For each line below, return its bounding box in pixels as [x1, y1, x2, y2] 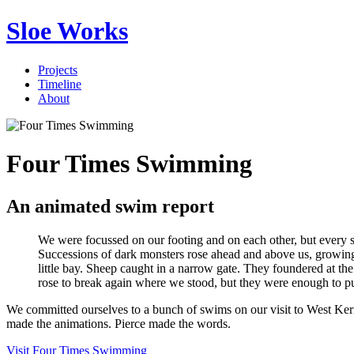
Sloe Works [6, 17, 128, 46]
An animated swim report [6, 195, 214, 217]
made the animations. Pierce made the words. [6, 316, 231, 330]
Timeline [38, 77, 81, 91]
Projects [38, 62, 77, 77]
